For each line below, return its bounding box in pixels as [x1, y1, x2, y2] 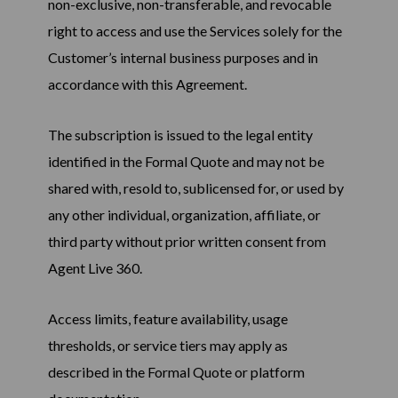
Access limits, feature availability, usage [47, 310, 288, 328]
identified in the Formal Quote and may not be [47, 153, 324, 171]
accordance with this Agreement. [47, 76, 247, 93]
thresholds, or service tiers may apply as [47, 337, 288, 354]
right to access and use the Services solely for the [47, 22, 342, 40]
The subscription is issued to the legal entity [47, 126, 313, 144]
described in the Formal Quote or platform [47, 363, 305, 381]
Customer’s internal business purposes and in [47, 49, 318, 67]
